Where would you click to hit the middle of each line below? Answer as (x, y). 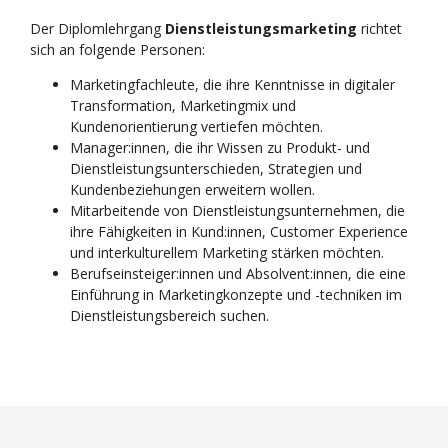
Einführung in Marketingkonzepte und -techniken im (236, 294)
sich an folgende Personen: (117, 49)
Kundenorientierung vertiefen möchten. (196, 126)
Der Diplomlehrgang (97, 28)
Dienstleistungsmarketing (261, 28)
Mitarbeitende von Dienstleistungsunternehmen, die (237, 210)
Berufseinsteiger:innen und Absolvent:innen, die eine (238, 273)
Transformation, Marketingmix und (183, 105)
